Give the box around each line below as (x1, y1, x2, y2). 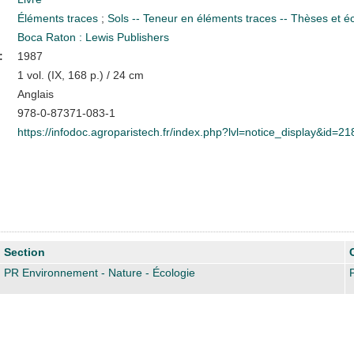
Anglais (17, 87, 54, 100)
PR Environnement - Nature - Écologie (4, 265, 195, 279)
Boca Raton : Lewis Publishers (17, 30, 169, 43)
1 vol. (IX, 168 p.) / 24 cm (17, 68, 144, 81)
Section (4, 245, 45, 258)
